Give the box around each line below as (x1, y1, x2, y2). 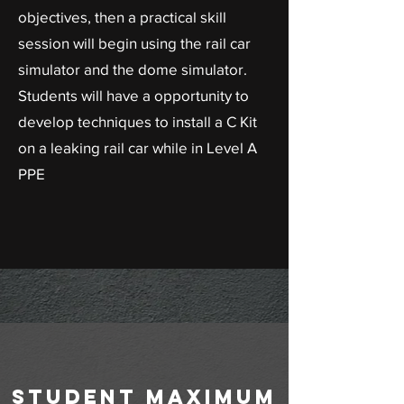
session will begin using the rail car (18, 34, 251, 51)
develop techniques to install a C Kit (18, 113, 257, 130)
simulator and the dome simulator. (18, 60, 247, 78)
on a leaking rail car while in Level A (18, 139, 257, 156)
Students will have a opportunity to (18, 87, 249, 104)
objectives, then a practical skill (18, 8, 226, 25)
